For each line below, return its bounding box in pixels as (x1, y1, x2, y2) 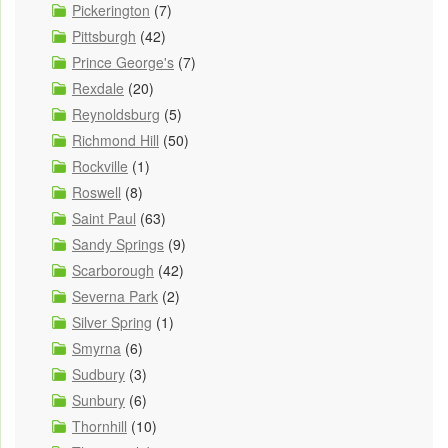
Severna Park (72, 285, 158, 306)
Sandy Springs (72, 233, 164, 254)
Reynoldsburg (72, 103, 160, 124)
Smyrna (72, 337, 121, 358)
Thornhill (72, 415, 127, 436)
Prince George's (72, 51, 174, 72)
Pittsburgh (72, 25, 136, 46)
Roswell (72, 181, 121, 202)
